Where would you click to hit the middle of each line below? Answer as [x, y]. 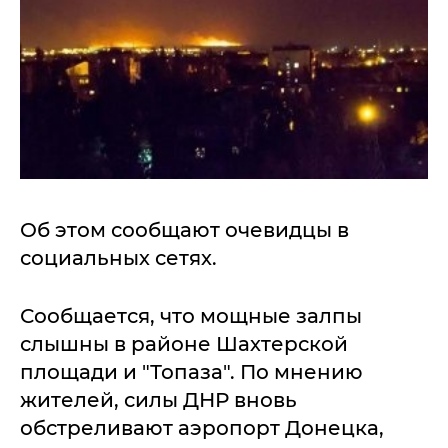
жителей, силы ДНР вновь [158, 400]
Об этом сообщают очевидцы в [184, 230]
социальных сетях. [118, 258]
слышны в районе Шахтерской [184, 344]
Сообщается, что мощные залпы [191, 316]
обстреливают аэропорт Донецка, [202, 428]
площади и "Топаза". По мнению [191, 372]
